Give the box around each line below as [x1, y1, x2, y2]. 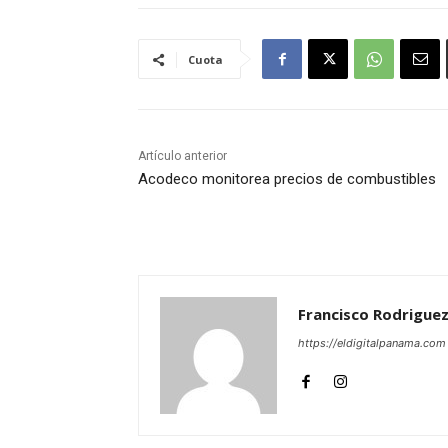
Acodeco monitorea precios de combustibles [138, 170, 436, 189]
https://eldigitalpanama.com [298, 336, 446, 351]
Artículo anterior [138, 149, 227, 164]
